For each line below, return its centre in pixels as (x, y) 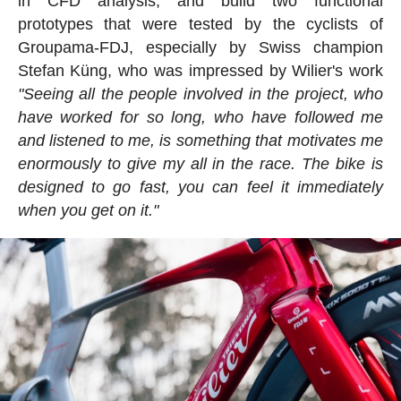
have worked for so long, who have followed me (200, 118)
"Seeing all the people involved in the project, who (200, 94)
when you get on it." (88, 211)
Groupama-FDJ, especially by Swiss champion (200, 48)
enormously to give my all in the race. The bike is (200, 164)
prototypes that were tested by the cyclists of (200, 25)
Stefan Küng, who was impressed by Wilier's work (200, 71)
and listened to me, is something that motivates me (200, 141)
